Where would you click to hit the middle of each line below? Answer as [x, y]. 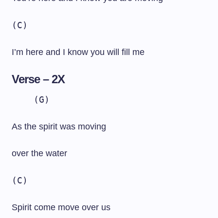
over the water [39, 153]
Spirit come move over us [61, 207]
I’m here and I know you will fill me [78, 52]
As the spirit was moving [59, 127]
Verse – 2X [38, 79]
